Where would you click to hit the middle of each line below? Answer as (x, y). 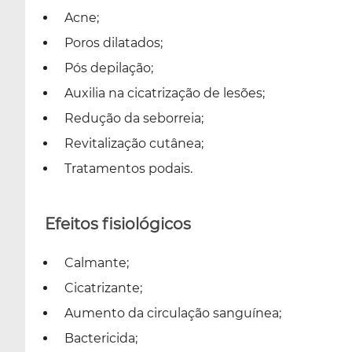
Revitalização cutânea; (134, 143)
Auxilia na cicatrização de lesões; (165, 93)
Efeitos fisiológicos (118, 224)
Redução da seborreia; (134, 118)
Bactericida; (101, 338)
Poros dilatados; (114, 42)
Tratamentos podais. (128, 168)
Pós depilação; (109, 68)
